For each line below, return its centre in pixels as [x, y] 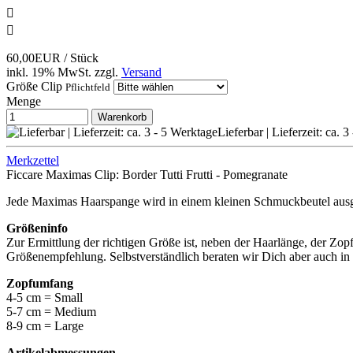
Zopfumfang [40, 284]
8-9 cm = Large [45, 326]
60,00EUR [35, 58]
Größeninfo [37, 229]
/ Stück [81, 58]
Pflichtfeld [88, 87]
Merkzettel [33, 161]
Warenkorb [122, 117]
